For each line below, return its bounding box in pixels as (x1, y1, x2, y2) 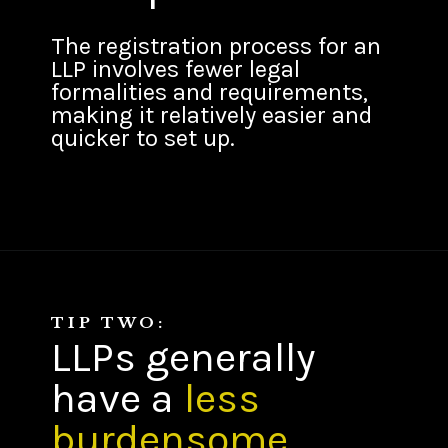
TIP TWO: (51, 312, 166, 332)
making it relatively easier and (51, 100, 373, 129)
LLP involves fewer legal (51, 54, 301, 83)
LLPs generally (51, 332, 316, 381)
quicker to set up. (51, 123, 236, 152)
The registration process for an (51, 31, 382, 60)
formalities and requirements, (51, 77, 369, 106)
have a (51, 373, 175, 422)
